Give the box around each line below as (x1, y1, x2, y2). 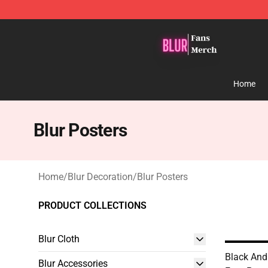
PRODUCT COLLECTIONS (38, 200, 147, 211)
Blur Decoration (68, 171, 133, 182)
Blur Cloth (38, 233, 80, 245)
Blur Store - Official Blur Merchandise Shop (38, 22, 217, 33)
